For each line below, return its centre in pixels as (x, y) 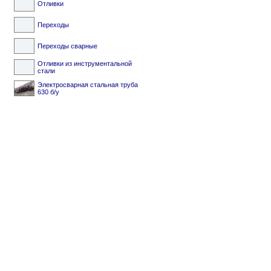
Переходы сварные (67, 46)
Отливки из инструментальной (85, 64)
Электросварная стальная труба (88, 85)
